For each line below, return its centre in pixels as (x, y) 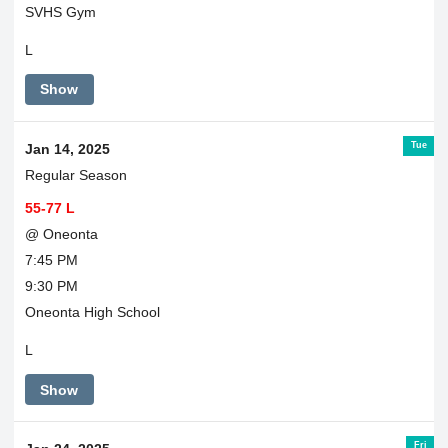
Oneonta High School (92, 311)
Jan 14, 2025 (67, 148)
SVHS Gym (60, 11)
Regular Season (75, 174)
